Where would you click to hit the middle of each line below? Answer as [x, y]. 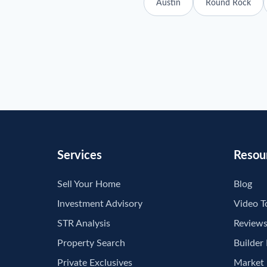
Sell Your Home [89, 184]
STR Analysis [84, 223]
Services [80, 156]
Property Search [91, 243]
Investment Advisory [100, 204]
